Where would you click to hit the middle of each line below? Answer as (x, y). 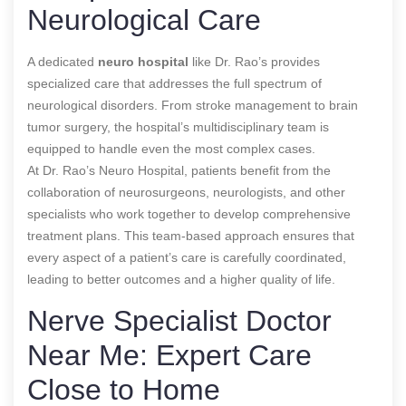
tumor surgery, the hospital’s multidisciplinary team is (178, 126)
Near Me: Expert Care (169, 355)
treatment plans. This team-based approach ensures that (191, 235)
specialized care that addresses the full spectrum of (174, 83)
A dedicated (63, 61)
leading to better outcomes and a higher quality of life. (181, 279)
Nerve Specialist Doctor (179, 320)
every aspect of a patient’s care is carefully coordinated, (187, 257)
